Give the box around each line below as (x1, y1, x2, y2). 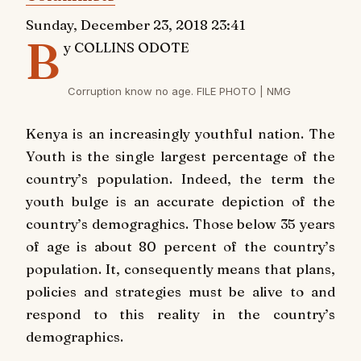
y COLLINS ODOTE (63, 39, 189, 56)
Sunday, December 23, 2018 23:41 (26, 16, 246, 34)
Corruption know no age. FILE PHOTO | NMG (67, 84, 294, 98)
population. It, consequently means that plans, (26, 260, 335, 278)
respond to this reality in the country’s (26, 305, 335, 323)
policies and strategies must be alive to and (26, 283, 335, 301)
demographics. (26, 328, 123, 346)
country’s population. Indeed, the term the (26, 170, 335, 188)
